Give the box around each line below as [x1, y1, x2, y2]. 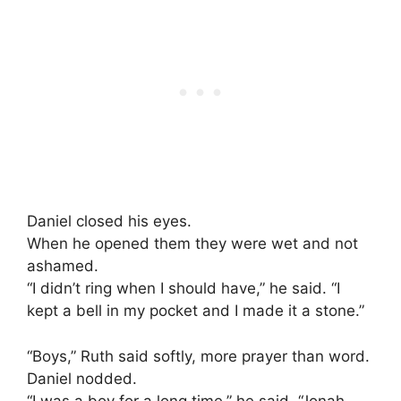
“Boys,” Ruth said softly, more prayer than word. [27, 346, 370, 365]
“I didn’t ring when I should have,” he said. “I [27, 279, 340, 298]
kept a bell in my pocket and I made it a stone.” [27, 302, 364, 320]
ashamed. [27, 257, 98, 276]
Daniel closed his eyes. [27, 212, 192, 231]
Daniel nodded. [27, 369, 137, 388]
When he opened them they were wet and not [27, 235, 358, 253]
